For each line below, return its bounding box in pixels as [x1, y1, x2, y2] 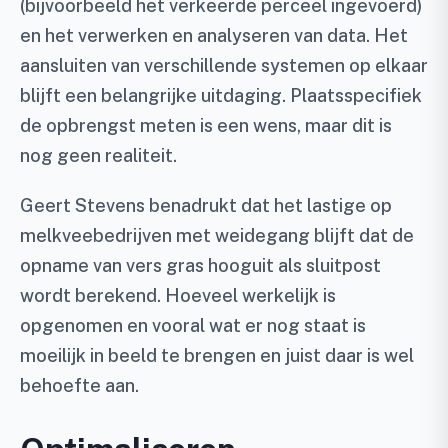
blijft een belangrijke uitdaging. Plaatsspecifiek [20, 84, 422, 106]
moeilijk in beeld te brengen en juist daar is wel [20, 344, 414, 366]
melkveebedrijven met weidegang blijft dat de [20, 224, 414, 246]
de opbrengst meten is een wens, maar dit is [20, 114, 392, 136]
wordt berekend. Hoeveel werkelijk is [20, 284, 336, 306]
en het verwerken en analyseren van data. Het [20, 24, 408, 46]
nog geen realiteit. [20, 144, 177, 166]
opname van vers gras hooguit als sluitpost [20, 254, 381, 276]
